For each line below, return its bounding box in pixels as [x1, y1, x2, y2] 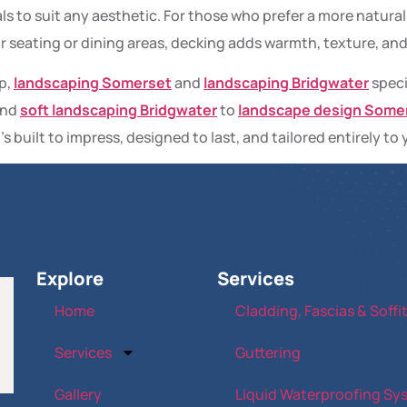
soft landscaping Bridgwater [20, 99, 217, 120]
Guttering [234, 342, 301, 363]
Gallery [55, 384, 103, 405]
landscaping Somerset [14, 72, 172, 93]
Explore [36, 266, 104, 292]
